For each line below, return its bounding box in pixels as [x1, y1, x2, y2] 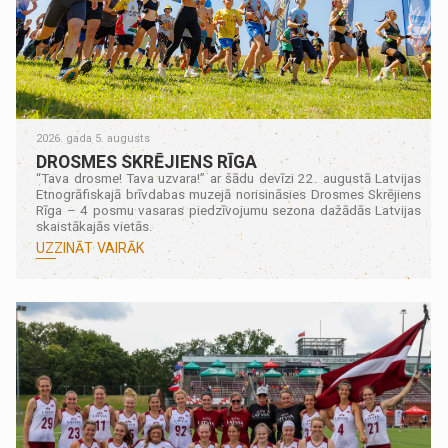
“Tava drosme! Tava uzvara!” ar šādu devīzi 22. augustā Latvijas [36, 171, 422, 187]
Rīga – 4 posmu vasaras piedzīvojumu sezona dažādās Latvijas [36, 203, 422, 219]
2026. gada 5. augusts [36, 132, 151, 146]
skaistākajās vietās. [36, 219, 154, 235]
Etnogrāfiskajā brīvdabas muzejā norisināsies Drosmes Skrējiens [36, 187, 422, 203]
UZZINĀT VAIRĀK [36, 240, 145, 257]
